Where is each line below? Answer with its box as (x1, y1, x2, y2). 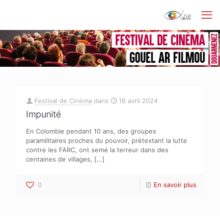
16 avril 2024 (119, 97, 158, 105)
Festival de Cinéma (34, 97, 92, 105)
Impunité (26, 109, 61, 119)
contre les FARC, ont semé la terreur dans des (26, 146, 168, 154)
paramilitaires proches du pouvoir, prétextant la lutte (26, 137, 187, 144)
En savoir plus (154, 181, 196, 189)
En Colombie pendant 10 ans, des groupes (26, 127, 156, 135)
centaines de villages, (26, 155, 92, 163)
